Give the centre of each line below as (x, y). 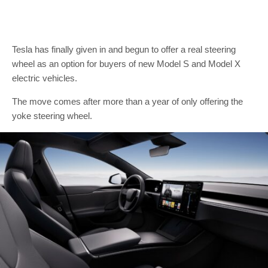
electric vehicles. (45, 78)
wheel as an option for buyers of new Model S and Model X (126, 64)
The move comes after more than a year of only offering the (127, 101)
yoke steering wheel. (52, 116)
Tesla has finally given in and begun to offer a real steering (124, 49)
